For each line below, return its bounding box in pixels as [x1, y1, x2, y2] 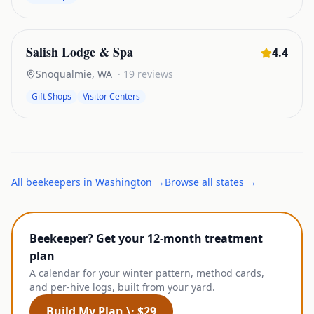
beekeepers [26, 175, 81, 189]
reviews [135, 67, 173, 81]
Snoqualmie [36, 67, 92, 81]
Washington [95, 175, 152, 189]
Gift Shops [32, 90, 71, 102]
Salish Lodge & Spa [26, 43, 133, 61]
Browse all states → [165, 175, 257, 189]
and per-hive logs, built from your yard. [29, 280, 215, 294]
